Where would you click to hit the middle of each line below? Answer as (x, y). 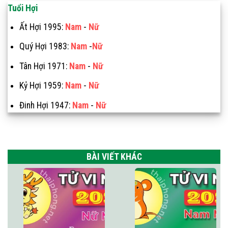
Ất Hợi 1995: (42, 27)
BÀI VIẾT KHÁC (114, 156)
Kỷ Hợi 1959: (42, 86)
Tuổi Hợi (23, 8)
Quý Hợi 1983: (45, 47)
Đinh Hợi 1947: (46, 105)
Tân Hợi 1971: (44, 66)
